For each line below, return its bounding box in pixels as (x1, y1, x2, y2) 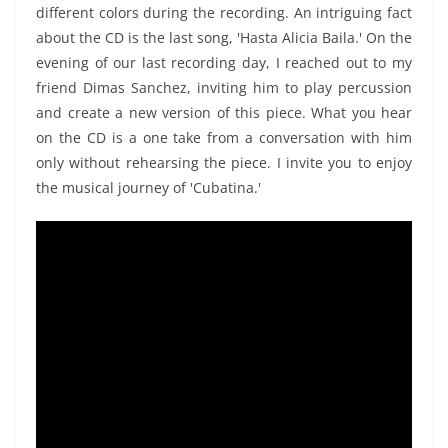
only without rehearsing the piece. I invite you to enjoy (36, 153, 412, 173)
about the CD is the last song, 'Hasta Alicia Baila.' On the (36, 28, 412, 48)
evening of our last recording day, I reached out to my (36, 53, 412, 73)
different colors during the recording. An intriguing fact (36, 3, 412, 23)
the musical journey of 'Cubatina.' (36, 178, 261, 198)
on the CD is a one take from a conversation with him (36, 128, 412, 148)
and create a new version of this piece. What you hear (36, 103, 412, 123)
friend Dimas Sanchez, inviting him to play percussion (36, 78, 412, 98)
